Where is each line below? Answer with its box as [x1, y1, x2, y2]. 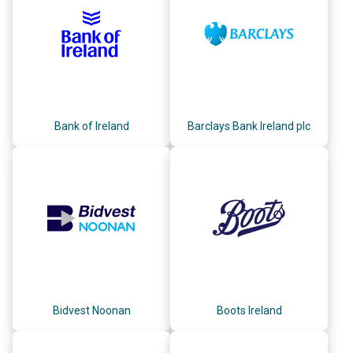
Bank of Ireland [54, 119, 129, 132]
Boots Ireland [216, 303, 282, 317]
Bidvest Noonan [52, 303, 131, 317]
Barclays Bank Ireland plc [188, 119, 310, 132]
